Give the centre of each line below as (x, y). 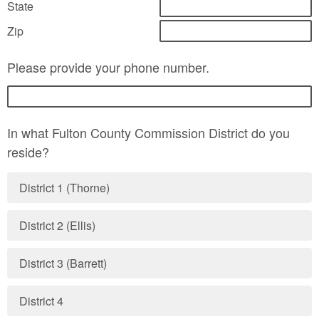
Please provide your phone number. (110, 67)
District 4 (42, 301)
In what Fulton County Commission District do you (148, 132)
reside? (30, 152)
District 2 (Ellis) (58, 225)
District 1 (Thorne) (65, 188)
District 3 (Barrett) (63, 263)
